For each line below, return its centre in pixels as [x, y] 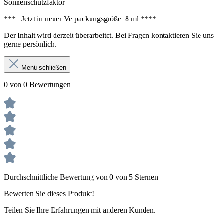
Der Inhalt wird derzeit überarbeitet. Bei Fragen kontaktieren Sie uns [109, 35]
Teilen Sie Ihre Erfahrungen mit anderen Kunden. [80, 210]
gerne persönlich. [30, 44]
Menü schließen [43, 67]
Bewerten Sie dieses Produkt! [49, 193]
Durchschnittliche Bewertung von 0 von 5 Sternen [81, 177]
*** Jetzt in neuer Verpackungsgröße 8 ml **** [80, 19]
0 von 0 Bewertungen [37, 84]
